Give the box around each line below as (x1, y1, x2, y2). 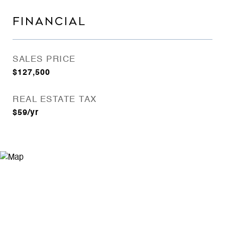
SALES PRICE (13, 55, 76, 64)
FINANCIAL (13, 16, 86, 28)
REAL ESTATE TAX (13, 95, 97, 104)
